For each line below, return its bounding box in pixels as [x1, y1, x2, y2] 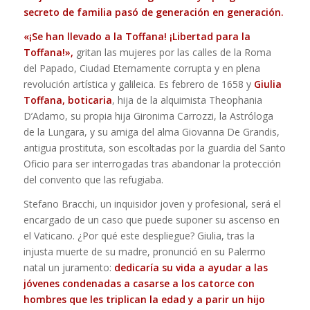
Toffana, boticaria [23, 93, 112, 107]
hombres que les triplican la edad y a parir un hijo [23, 292, 265, 306]
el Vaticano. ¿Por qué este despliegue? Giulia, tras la [23, 228, 255, 242]
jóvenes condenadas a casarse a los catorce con [23, 276, 255, 290]
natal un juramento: [23, 260, 114, 274]
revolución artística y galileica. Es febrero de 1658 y [23, 77, 254, 91]
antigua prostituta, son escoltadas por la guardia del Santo [23, 140, 286, 154]
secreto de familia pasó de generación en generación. [23, 5, 284, 19]
